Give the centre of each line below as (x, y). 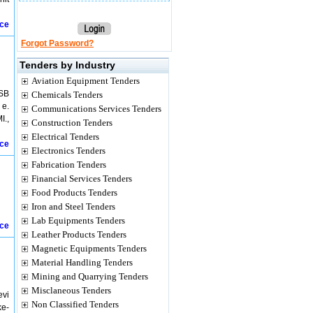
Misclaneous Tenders (71, 290)
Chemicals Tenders (67, 95)
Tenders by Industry (67, 65)
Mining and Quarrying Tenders (90, 276)
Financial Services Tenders (82, 179)
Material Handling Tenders (82, 262)
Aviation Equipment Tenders (86, 81)
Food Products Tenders (74, 192)
